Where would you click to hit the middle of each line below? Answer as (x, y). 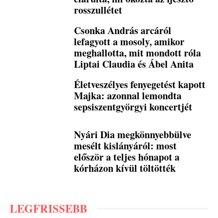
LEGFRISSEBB (48, 209)
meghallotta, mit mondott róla (138, 53)
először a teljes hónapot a (127, 157)
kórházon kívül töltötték (125, 168)
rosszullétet (98, 10)
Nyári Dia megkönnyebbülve (133, 135)
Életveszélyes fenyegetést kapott (140, 84)
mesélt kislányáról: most (126, 146)
